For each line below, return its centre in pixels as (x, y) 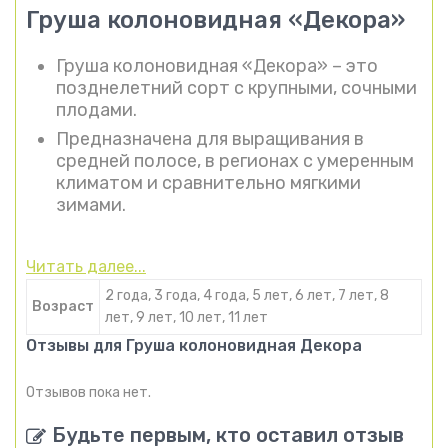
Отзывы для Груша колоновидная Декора (194, 345)
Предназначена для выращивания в (210, 138)
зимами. (91, 204)
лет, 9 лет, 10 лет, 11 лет (186, 317)
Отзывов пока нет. (88, 392)
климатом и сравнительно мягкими (208, 182)
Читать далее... (86, 266)
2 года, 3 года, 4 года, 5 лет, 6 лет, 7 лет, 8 (247, 295)
